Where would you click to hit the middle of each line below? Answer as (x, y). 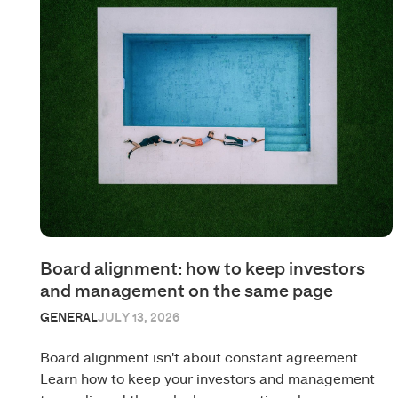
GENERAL (69, 318)
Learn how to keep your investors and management (208, 379)
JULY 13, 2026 (139, 318)
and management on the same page (187, 291)
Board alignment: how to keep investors (203, 269)
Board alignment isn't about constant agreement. (201, 358)
